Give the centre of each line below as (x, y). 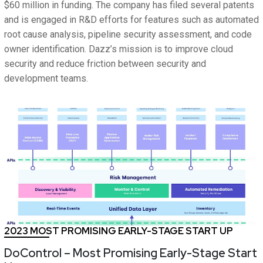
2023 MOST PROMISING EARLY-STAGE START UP (119, 231)
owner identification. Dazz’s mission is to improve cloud (119, 49)
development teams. (46, 79)
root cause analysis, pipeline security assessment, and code (128, 35)
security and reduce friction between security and (105, 64)
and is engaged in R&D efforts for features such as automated (131, 20)
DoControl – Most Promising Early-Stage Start (131, 253)
